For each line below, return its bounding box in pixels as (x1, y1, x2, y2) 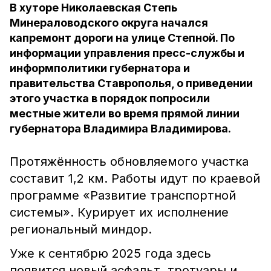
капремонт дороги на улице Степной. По (10, 31, 235, 44)
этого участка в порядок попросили (10, 92, 210, 105)
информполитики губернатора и (10, 62, 190, 74)
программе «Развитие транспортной (10, 188, 236, 203)
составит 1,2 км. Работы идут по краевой (10, 171, 260, 186)
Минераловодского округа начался (10, 16, 208, 29)
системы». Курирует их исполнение (10, 205, 229, 220)
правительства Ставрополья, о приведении (10, 77, 253, 90)
